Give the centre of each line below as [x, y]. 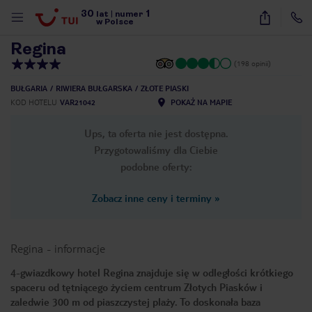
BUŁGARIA [29, 88]
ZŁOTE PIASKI [165, 88]
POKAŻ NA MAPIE [201, 102]
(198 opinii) [252, 63]
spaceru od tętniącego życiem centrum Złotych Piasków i [136, 287]
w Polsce [115, 22]
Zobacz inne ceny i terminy [152, 198]
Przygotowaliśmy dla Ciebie [156, 150]
